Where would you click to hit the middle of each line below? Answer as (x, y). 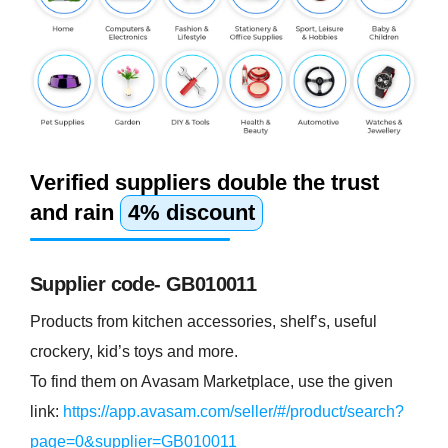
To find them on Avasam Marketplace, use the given (211, 381)
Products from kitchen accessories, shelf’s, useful (203, 321)
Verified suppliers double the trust (204, 182)
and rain (75, 212)
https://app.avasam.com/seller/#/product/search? (233, 411)
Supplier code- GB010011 (143, 283)
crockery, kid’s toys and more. (134, 351)
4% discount (191, 212)
